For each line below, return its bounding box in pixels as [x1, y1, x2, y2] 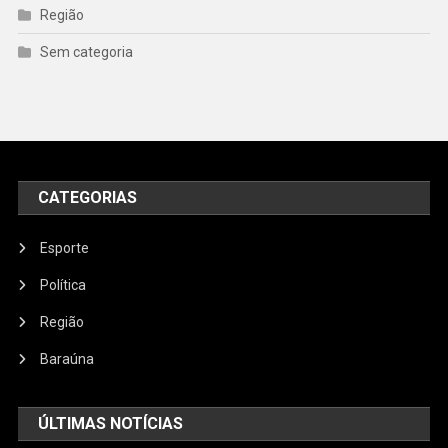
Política [40, 277, 87, 294]
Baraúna [40, 351, 95, 368]
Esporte [40, 240, 90, 257]
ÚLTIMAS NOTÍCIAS [38, 414, 184, 434]
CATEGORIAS [38, 188, 138, 208]
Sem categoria [39, 44, 133, 61]
